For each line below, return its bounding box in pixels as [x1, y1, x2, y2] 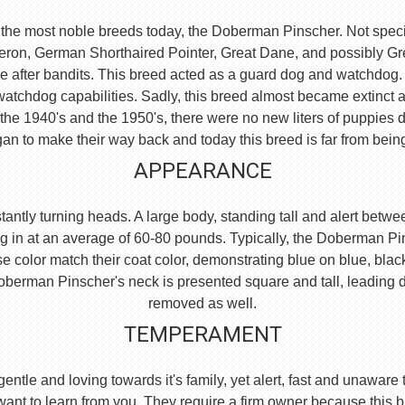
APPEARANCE [133, 158, 272, 184]
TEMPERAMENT [123, 322, 282, 347]
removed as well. [148, 296, 257, 311]
